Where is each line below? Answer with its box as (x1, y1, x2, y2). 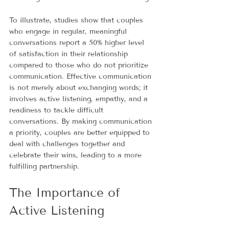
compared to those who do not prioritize (9, 60, 151, 70)
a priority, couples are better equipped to (9, 128, 152, 137)
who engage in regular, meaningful (9, 27, 129, 36)
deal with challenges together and (9, 139, 127, 148)
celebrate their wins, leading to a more (9, 150, 144, 159)
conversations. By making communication (9, 117, 154, 126)
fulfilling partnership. (9, 162, 79, 171)
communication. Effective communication (9, 72, 154, 81)
